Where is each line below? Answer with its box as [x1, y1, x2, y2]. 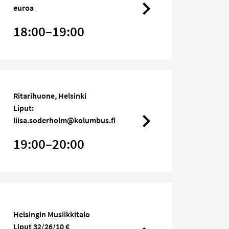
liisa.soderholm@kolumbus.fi [13, 115, 116, 126]
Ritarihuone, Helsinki [13, 90, 86, 101]
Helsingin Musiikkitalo [13, 209, 90, 220]
